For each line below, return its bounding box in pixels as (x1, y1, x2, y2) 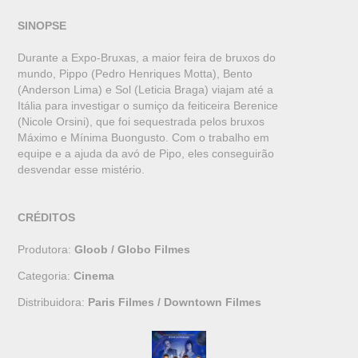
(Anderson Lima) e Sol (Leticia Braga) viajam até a (18, 82, 274, 96)
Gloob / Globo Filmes (74, 242, 191, 256)
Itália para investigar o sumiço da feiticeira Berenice (18, 98, 279, 112)
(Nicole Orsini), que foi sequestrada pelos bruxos (18, 114, 265, 128)
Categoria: (18, 268, 74, 282)
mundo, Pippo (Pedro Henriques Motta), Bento (18, 66, 253, 80)
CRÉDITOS (18, 210, 76, 224)
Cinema (74, 268, 115, 282)
